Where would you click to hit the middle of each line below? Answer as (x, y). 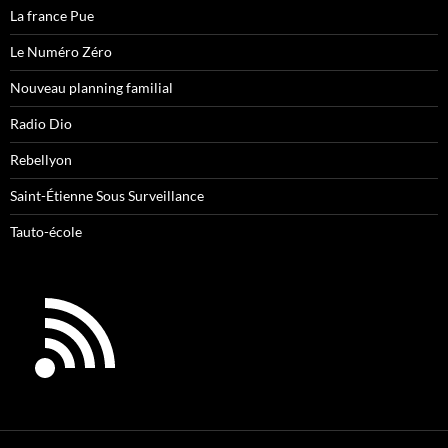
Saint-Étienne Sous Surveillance (107, 196)
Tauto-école (46, 232)
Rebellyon (41, 160)
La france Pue (52, 16)
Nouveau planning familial (91, 88)
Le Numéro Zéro (61, 52)
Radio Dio (41, 124)
